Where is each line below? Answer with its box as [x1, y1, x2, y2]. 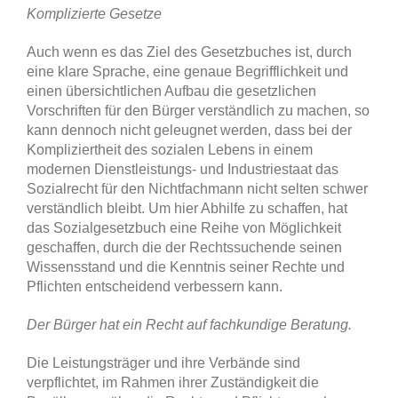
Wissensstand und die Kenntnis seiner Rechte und [27, 259, 345, 275]
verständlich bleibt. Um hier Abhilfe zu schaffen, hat [27, 201, 347, 217]
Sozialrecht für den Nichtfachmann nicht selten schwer [27, 181, 368, 197]
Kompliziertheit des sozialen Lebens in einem [27, 142, 313, 158]
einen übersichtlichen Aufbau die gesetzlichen [27, 84, 316, 99]
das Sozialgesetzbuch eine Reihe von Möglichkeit [27, 220, 341, 236]
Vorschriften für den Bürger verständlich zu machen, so [27, 103, 370, 119]
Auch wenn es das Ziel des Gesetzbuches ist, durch [27, 44, 352, 60]
